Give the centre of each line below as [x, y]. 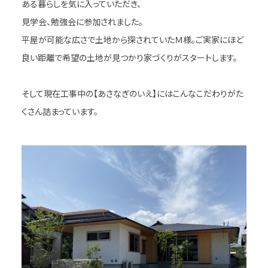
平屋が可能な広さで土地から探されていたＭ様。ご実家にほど [132, 40]
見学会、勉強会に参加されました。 [82, 22]
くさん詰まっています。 [60, 112]
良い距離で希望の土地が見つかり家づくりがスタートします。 [129, 58]
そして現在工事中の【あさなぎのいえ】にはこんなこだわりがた [132, 94]
